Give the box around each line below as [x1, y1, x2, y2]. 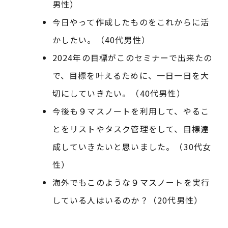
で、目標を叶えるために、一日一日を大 [52, 69, 210, 82]
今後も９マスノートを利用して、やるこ [52, 105, 210, 118]
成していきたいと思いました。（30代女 [52, 140, 212, 153]
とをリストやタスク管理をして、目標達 [52, 123, 210, 135]
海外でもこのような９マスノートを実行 [52, 176, 210, 189]
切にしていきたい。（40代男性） [52, 87, 185, 100]
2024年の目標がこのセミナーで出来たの [52, 51, 213, 64]
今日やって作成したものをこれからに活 [52, 16, 210, 28]
